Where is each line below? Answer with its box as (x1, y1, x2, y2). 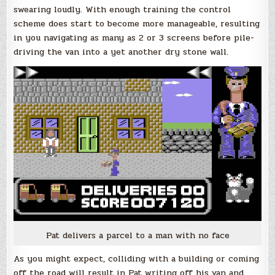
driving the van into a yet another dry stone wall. (14, 45, 229, 58)
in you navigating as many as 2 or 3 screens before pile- (14, 31, 255, 44)
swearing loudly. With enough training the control (14, 2, 231, 16)
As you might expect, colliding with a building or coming (14, 252, 260, 265)
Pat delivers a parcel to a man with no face (45, 228, 230, 242)
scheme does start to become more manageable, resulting (14, 17, 260, 30)
